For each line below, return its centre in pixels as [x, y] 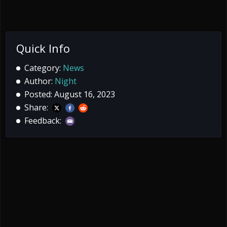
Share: [38, 107]
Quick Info [43, 48]
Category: [44, 68]
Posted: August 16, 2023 [70, 94]
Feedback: [45, 120]
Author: [40, 81]
